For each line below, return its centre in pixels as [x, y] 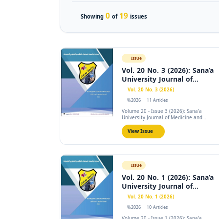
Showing [92, 17]
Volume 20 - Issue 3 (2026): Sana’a [162, 111]
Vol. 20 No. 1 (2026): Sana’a [168, 178]
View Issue [140, 131]
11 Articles [157, 100]
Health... [132, 124]
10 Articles [157, 207]
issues [138, 17]
